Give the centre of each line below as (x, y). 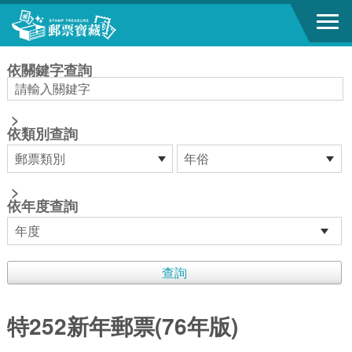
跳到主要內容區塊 (52, 15)
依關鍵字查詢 (49, 70)
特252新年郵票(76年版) (122, 326)
